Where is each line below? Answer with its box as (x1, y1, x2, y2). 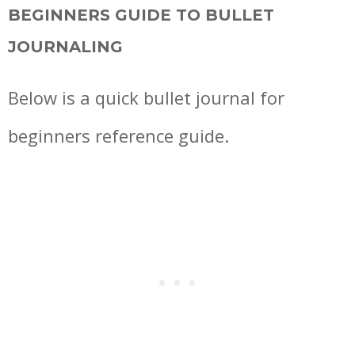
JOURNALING (8, 37, 123, 57)
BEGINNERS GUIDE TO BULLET (8, 6, 274, 25)
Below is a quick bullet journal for (8, 86, 284, 110)
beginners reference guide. (8, 124, 229, 148)
